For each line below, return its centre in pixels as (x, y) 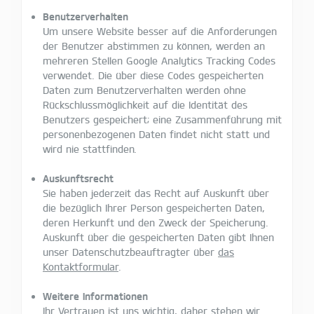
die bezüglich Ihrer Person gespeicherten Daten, (154, 207)
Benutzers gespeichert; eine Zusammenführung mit (162, 119)
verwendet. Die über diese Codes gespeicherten (153, 75)
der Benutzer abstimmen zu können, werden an (154, 46)
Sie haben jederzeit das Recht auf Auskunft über (156, 193)
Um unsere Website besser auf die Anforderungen (160, 31)
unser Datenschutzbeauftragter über (130, 252)
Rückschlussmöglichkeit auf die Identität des (145, 104)
